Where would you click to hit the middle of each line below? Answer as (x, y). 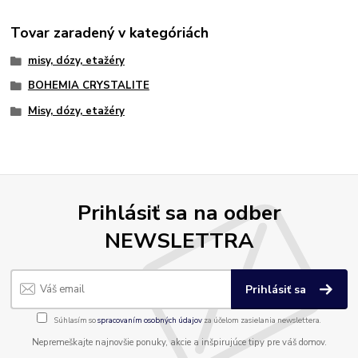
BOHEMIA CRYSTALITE (88, 86)
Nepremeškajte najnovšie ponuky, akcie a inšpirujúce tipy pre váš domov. (179, 343)
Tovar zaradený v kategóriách (110, 32)
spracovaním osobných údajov (150, 320)
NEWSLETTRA (179, 241)
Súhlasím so (75, 320)
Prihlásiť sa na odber (179, 213)
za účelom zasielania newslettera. (262, 320)
